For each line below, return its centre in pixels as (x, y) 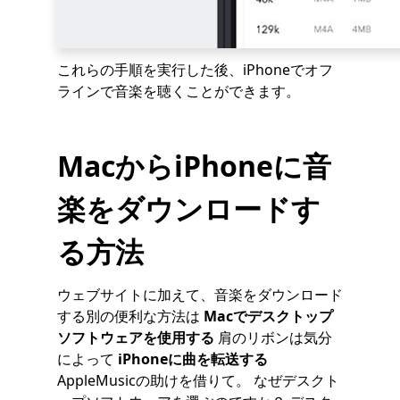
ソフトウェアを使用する (136, 337)
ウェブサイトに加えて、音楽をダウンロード (200, 295)
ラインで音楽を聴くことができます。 (179, 91)
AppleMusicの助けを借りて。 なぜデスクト (198, 380)
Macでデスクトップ (268, 316)
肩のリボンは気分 (273, 337)
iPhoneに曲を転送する (193, 359)
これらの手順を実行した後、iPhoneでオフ (195, 70)
